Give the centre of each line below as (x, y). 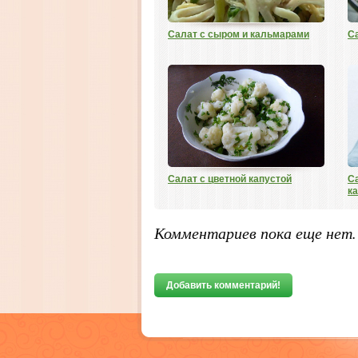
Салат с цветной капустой (230, 179)
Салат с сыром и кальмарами (239, 34)
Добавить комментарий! (223, 285)
